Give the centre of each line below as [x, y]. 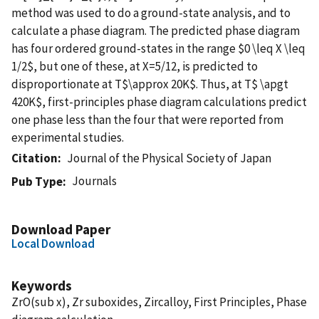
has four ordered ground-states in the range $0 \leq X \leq [158, 48]
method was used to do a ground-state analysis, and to [151, 12]
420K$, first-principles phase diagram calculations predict [159, 101]
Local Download [53, 243]
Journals [95, 181]
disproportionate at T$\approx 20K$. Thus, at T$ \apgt [150, 84]
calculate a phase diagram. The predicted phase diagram [156, 30]
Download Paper [61, 229]
